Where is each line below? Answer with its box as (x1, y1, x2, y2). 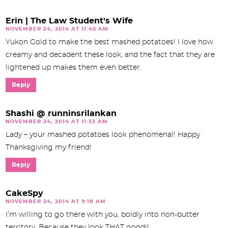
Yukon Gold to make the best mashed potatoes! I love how (6, 39, 213, 46)
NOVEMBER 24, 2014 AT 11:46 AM (6, 26, 108, 32)
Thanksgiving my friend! (6, 144, 92, 152)
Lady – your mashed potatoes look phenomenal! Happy (6, 131, 200, 139)
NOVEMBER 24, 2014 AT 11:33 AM (6, 119, 108, 125)
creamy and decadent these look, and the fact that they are (6, 51, 215, 59)
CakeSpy (6, 189, 43, 198)
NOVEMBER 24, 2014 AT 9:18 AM (6, 199, 106, 205)
